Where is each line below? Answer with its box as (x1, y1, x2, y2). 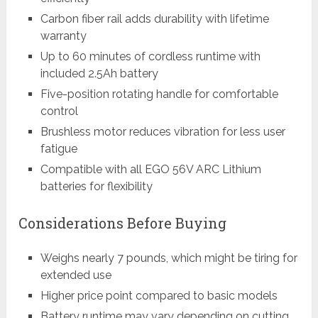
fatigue (40, 141, 77, 155)
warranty (40, 28, 87, 43)
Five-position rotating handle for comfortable (40, 87, 278, 101)
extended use (40, 268, 111, 282)
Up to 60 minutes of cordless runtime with (40, 49, 261, 63)
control (40, 104, 78, 118)
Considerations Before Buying (18, 214, 227, 232)
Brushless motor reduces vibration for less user (40, 124, 285, 138)
